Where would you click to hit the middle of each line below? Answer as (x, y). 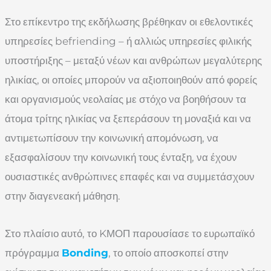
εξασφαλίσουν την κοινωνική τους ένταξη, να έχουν (121, 158)
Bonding (85, 253)
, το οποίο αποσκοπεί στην (168, 253)
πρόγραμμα (33, 253)
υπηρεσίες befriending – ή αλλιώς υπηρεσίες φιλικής (128, 41)
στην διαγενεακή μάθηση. (63, 196)
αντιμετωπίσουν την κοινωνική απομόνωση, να (112, 138)
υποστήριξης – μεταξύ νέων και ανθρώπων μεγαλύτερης (133, 61)
